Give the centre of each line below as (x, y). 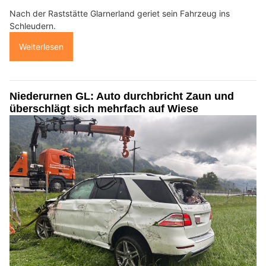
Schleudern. (33, 26)
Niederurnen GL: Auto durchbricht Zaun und (122, 96)
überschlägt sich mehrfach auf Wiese (104, 108)
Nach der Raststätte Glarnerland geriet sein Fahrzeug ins (120, 13)
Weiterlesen (41, 46)
